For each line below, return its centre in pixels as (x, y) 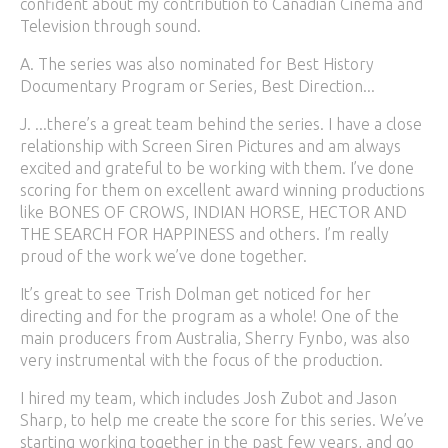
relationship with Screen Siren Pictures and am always (210, 146)
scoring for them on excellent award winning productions (222, 190)
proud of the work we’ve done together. (165, 256)
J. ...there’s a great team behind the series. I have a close (221, 124)
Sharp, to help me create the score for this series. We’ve (222, 420)
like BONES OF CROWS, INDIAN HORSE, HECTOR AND (213, 212)
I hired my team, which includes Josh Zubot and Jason (208, 398)
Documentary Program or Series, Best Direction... (197, 86)
